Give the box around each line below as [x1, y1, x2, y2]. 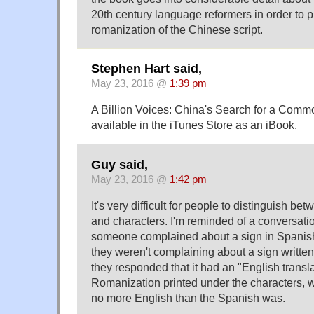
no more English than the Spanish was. [91, 291, 285, 304]
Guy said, [91, 157, 148, 172]
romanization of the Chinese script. [91, 22, 263, 36]
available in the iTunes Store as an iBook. [91, 118, 297, 132]
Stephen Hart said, [91, 62, 202, 76]
